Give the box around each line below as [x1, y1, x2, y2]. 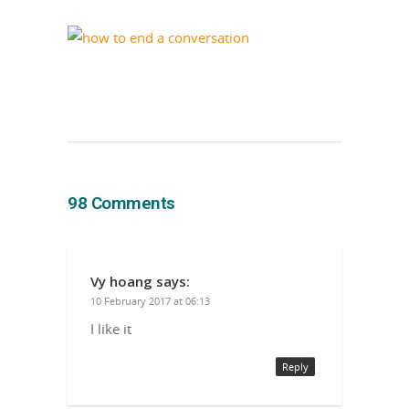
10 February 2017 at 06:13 [90, 293, 210, 308]
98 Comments [68, 192, 175, 214]
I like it [90, 319, 131, 338]
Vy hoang [90, 271, 152, 290]
